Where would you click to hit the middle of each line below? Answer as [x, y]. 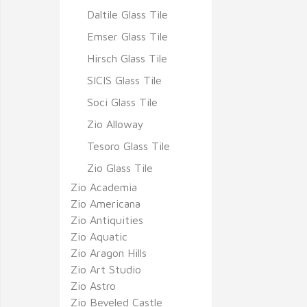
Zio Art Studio [106, 269]
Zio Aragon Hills [109, 253]
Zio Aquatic [99, 236]
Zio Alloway [115, 124]
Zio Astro [93, 286]
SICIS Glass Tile [124, 80]
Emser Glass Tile [127, 36]
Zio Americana [106, 204]
